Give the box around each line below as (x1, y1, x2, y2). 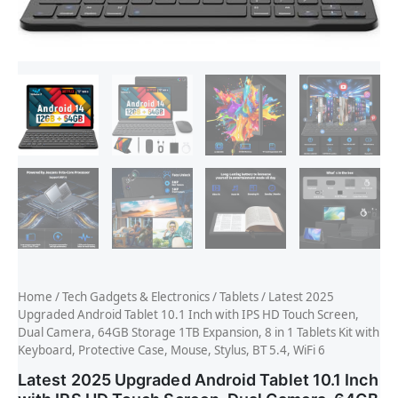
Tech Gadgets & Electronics (62, 289, 210, 306)
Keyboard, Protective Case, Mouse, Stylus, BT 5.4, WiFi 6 (18, 342, 325, 359)
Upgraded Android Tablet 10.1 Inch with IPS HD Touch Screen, (18, 306, 359, 323)
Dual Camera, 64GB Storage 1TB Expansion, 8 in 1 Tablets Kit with (18, 324, 379, 341)
